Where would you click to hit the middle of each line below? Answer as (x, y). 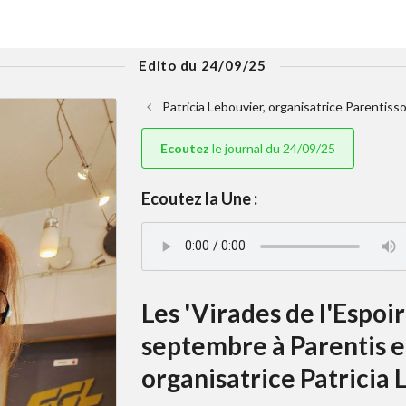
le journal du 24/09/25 (272, 148)
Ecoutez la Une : (199, 198)
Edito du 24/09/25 (203, 65)
